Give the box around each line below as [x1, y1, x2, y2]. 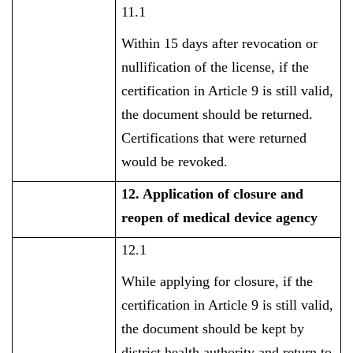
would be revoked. [121, 154, 229, 169]
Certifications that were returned [121, 130, 307, 146]
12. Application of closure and [121, 186, 304, 202]
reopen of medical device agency [121, 210, 318, 225]
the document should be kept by [121, 321, 305, 336]
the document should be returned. [121, 106, 314, 122]
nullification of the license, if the [121, 59, 310, 75]
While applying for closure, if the [121, 273, 314, 289]
